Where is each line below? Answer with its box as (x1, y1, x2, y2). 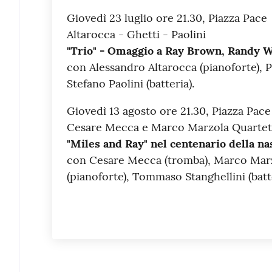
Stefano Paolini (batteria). (66, 76, 194, 90)
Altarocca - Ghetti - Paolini (66, 27, 206, 41)
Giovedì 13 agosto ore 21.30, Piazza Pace (66, 103, 271, 118)
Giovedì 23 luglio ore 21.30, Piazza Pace (66, 10, 267, 25)
